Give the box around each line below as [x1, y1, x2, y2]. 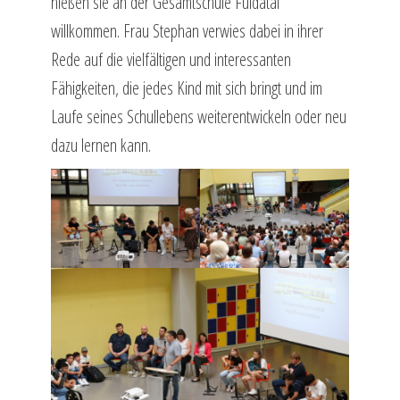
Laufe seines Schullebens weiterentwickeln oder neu [50, 104, 346, 129]
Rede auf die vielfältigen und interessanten [50, 46, 291, 71]
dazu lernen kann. [50, 132, 151, 157]
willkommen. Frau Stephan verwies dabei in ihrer [50, 18, 323, 43]
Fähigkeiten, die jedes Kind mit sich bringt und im [50, 75, 322, 100]
